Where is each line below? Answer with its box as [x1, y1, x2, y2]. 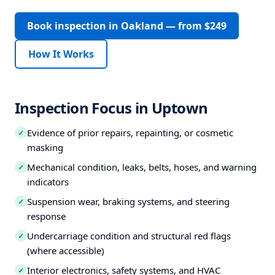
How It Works [28, 47, 94, 61]
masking [27, 141, 63, 153]
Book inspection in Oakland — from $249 [27, 19, 227, 33]
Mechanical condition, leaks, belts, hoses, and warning [27, 161, 257, 173]
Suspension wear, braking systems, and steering [27, 195, 230, 207]
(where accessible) [27, 244, 104, 257]
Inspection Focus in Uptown [15, 98, 208, 118]
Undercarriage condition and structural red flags [27, 230, 231, 242]
